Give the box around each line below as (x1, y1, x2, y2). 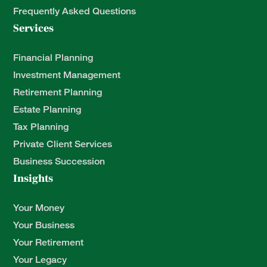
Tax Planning (13, 121, 69, 133)
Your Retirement (13, 237, 84, 249)
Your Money (13, 202, 65, 214)
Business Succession (13, 156, 105, 167)
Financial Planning (13, 52, 94, 64)
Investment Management (13, 69, 121, 81)
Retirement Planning (13, 86, 103, 98)
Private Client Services (13, 138, 113, 150)
